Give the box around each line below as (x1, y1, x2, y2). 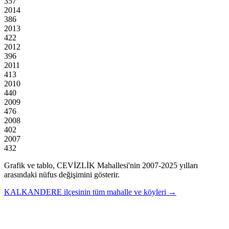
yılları (177, 161, 198, 170)
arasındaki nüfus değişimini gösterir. (4, 170, 120, 179)
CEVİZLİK (57, 161, 95, 170)
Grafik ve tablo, (4, 161, 57, 170)
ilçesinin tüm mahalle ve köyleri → (64, 187, 176, 196)
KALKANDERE (4, 187, 62, 196)
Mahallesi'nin (95, 161, 140, 170)
